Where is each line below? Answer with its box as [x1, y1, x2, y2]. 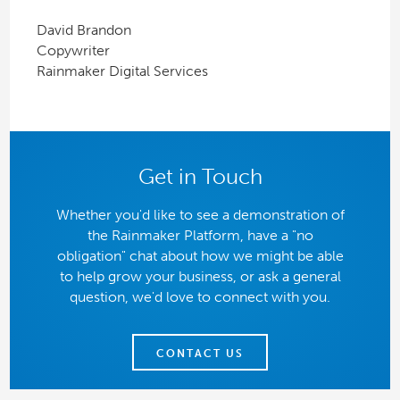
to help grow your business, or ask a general [59, 267, 341, 285]
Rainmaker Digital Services [36, 62, 208, 80]
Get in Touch [137, 163, 262, 190]
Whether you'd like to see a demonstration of [55, 205, 345, 223]
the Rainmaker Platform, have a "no [87, 226, 313, 244]
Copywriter [36, 42, 110, 60]
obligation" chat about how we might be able [56, 246, 344, 264]
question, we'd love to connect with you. [70, 287, 330, 305]
